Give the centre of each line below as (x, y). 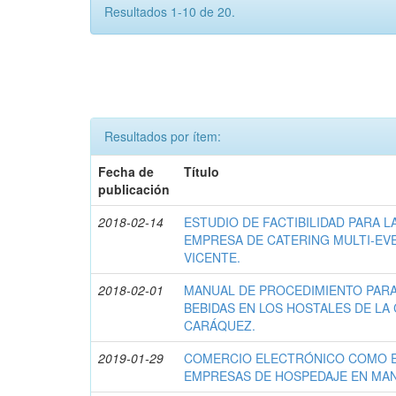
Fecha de (126, 172)
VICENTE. (213, 258)
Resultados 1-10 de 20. (170, 12)
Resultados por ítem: (163, 137)
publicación (134, 190)
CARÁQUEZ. (220, 326)
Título (202, 172)
